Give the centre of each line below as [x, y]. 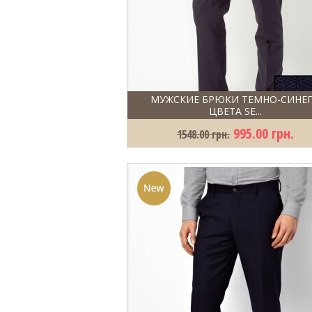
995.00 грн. [264, 133]
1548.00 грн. [203, 134]
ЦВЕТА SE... [235, 111]
